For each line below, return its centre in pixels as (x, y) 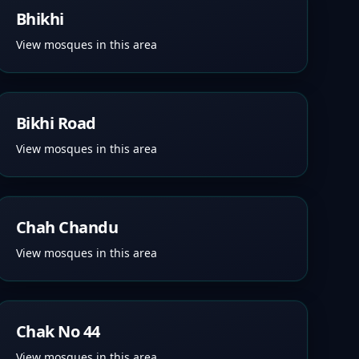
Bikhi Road (56, 123)
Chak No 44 (58, 331)
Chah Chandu (67, 227)
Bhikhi (40, 19)
